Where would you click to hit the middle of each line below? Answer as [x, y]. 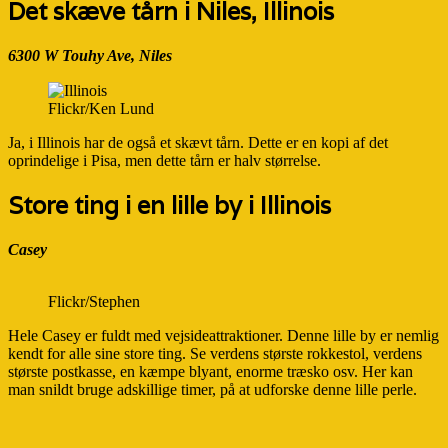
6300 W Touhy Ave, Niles [90, 55]
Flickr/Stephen [94, 302]
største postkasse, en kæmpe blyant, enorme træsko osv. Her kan [210, 372]
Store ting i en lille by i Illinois [169, 206]
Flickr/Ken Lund [101, 109]
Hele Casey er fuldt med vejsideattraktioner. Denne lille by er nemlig [223, 336]
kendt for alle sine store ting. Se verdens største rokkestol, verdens [215, 354]
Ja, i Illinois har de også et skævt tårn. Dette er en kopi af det [198, 143]
